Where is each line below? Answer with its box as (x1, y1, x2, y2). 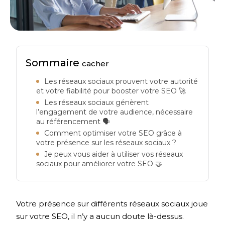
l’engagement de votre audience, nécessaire (36, 107, 193, 117)
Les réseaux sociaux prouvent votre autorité (44, 77, 198, 86)
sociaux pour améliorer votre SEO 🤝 (36, 159, 163, 169)
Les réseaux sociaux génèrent (44, 98, 149, 107)
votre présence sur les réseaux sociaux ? (36, 138, 177, 148)
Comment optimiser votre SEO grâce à (44, 129, 182, 138)
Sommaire (26, 57, 82, 69)
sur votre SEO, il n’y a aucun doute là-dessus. (16, 211, 184, 221)
